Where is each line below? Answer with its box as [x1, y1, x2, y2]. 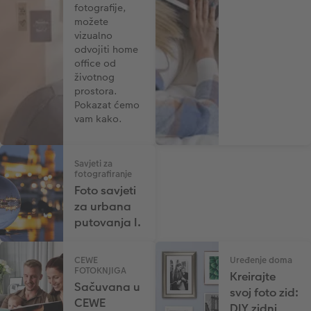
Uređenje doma [230, 254, 293, 267]
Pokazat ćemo [74, 98, 140, 112]
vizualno [74, 28, 113, 43]
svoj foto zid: [230, 285, 299, 301]
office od [74, 56, 117, 71]
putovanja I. [74, 215, 142, 231]
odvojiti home [74, 42, 139, 57]
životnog [74, 70, 115, 85]
